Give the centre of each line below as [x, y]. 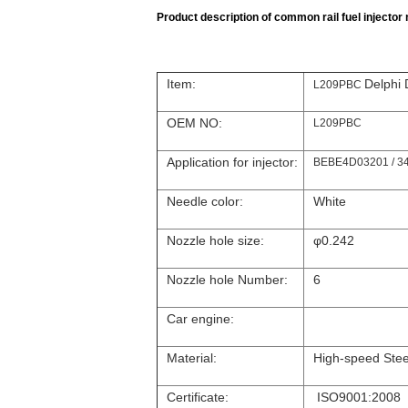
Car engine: [200, 319]
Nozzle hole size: [215, 240]
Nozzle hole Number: [227, 280]
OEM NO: [194, 123]
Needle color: [205, 201]
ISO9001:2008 [357, 397]
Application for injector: [232, 162]
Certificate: [198, 397]
